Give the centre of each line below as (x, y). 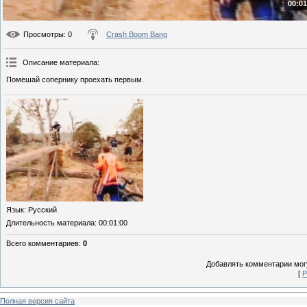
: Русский (40, 210)
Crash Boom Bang (137, 35)
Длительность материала (50, 223)
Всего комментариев (42, 244)
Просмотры (44, 35)
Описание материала (60, 63)
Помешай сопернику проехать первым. (75, 80)
